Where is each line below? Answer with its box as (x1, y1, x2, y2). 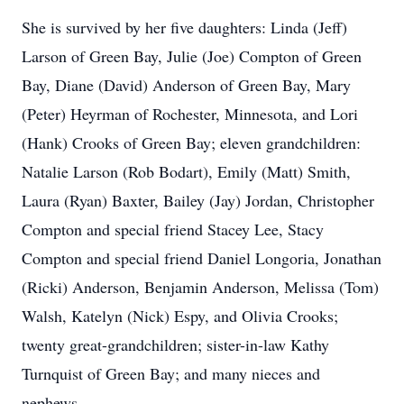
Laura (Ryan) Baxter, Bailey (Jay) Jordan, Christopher (22, 189, 374, 211)
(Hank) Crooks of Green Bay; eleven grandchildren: (22, 132, 361, 153)
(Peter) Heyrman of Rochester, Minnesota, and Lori (22, 103, 358, 124)
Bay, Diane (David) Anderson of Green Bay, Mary (22, 74, 351, 96)
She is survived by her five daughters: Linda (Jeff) (22, 16, 347, 38)
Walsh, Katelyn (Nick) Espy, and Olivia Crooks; (22, 305, 338, 326)
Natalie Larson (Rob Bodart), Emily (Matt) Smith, (22, 161, 351, 182)
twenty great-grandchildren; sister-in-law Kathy (22, 334, 329, 355)
